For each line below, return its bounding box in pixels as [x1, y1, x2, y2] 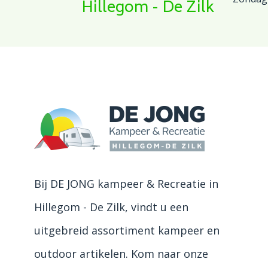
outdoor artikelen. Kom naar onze [33, 246, 208, 261]
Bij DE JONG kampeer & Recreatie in [33, 176, 218, 191]
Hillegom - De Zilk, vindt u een [33, 199, 188, 214]
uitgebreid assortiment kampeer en [33, 223, 220, 237]
